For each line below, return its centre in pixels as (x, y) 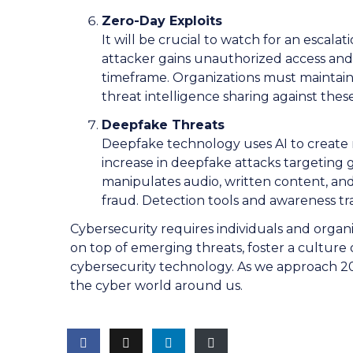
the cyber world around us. (159, 285)
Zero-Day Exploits (163, 20)
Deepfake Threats (163, 124)
